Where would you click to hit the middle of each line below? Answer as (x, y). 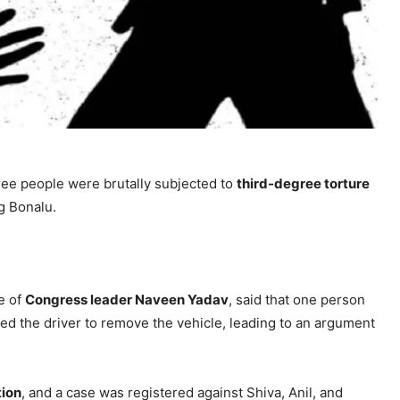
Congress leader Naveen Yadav (127, 300)
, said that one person (297, 300)
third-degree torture (303, 184)
